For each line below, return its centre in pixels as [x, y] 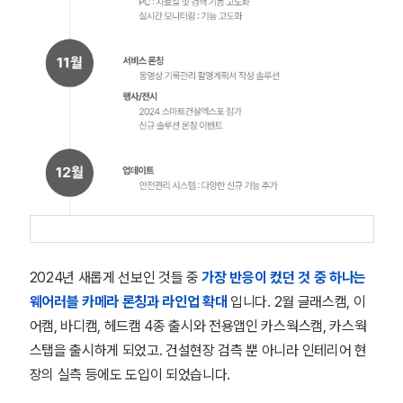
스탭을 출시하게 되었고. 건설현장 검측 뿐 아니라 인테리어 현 [198, 350]
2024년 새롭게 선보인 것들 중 [116, 278]
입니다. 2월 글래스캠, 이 [296, 302]
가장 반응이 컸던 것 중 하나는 [284, 278]
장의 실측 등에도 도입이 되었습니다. [130, 375]
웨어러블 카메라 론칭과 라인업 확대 [128, 302]
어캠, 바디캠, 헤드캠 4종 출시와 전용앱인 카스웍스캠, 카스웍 [198, 326]
